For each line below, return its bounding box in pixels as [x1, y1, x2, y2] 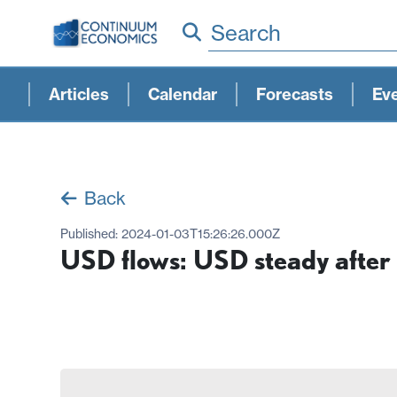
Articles [49, 83, 109, 105]
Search [211, 19, 281, 46]
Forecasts [256, 83, 333, 105]
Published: [60, 225, 121, 242]
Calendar [148, 83, 217, 105]
